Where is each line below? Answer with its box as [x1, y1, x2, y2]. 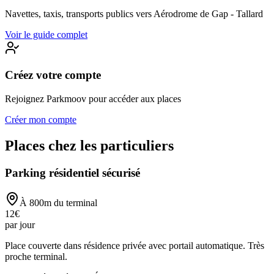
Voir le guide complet [5, 29, 87, 40]
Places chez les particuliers [5, 138, 174, 154]
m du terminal [44, 197, 97, 208]
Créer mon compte [5, 114, 76, 125]
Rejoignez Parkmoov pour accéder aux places [5, 94, 181, 105]
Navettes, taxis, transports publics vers [5, 8, 154, 19]
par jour [5, 219, 35, 230]
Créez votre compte [5, 68, 101, 82]
